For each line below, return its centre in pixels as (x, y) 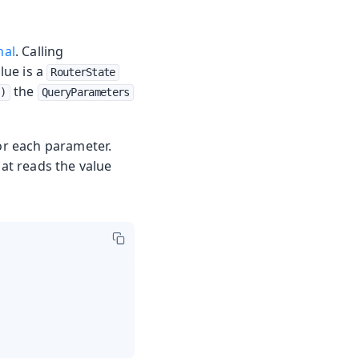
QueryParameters (85, 93)
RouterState (83, 73)
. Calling (39, 52)
